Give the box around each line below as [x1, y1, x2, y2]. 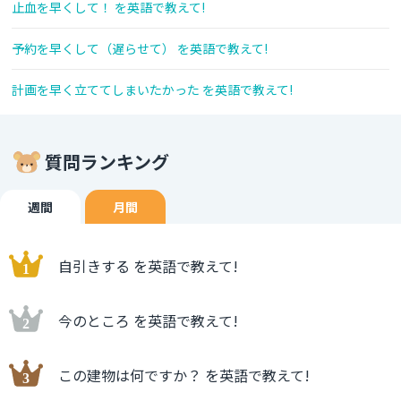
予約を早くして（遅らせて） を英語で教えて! [12, 39, 268, 58]
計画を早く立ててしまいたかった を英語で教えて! [12, 81, 293, 99]
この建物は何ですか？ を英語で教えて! [58, 364, 310, 387]
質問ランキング [45, 149, 169, 175]
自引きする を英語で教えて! [58, 255, 238, 277]
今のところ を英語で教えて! [58, 310, 238, 332]
